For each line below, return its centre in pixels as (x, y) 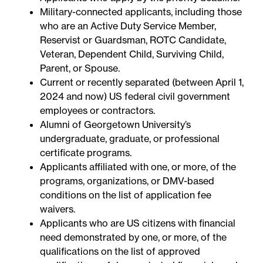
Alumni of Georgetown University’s (116, 125)
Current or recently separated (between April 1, (142, 82)
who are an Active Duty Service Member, (128, 26)
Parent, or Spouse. (80, 68)
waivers (57, 209)
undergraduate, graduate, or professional (130, 139)
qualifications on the (86, 252)
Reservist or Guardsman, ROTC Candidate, (133, 40)
